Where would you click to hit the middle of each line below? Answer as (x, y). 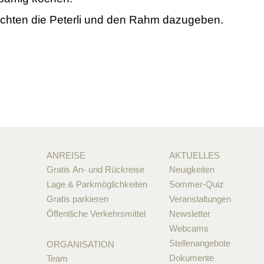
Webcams (189, 229)
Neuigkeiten (192, 170)
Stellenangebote (200, 243)
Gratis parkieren (77, 199)
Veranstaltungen (200, 199)
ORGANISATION (80, 245)
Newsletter (190, 214)
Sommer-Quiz (197, 184)
